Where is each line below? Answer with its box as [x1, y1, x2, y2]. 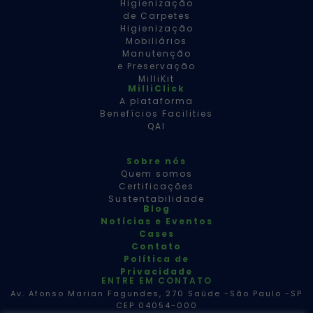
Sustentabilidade [108, 192, 205, 205]
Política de [124, 252, 189, 265]
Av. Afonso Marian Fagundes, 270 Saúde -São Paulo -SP [10, 287, 303, 299]
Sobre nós [126, 154, 187, 167]
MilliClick [128, 82, 185, 94]
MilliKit [138, 72, 175, 85]
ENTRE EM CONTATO [101, 274, 212, 286]
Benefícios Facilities [100, 107, 213, 119]
